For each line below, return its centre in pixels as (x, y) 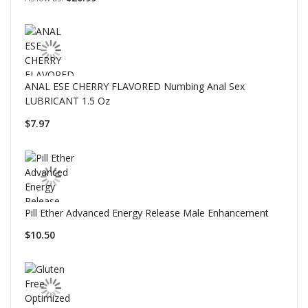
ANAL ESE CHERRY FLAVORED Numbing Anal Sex (135, 87)
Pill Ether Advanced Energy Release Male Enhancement (147, 212)
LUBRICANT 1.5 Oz (67, 101)
